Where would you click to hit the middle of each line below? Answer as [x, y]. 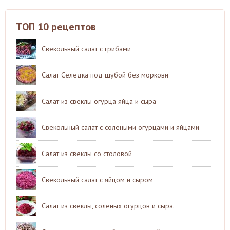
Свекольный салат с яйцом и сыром [97, 179]
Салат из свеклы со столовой [87, 153]
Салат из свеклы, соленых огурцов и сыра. [108, 206]
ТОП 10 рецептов [56, 26]
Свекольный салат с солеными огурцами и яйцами [120, 127]
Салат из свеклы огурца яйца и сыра [99, 101]
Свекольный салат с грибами [86, 49]
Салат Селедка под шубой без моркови [105, 75]
